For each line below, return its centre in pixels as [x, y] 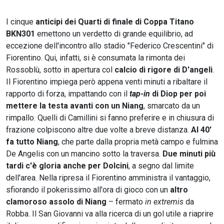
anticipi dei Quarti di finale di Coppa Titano [115, 21]
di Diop [164, 93]
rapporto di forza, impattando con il [68, 93]
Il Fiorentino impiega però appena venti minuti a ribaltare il [107, 81]
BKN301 [20, 33]
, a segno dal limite [161, 165]
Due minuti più [189, 153]
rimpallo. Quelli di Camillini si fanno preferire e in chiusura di [110, 117]
